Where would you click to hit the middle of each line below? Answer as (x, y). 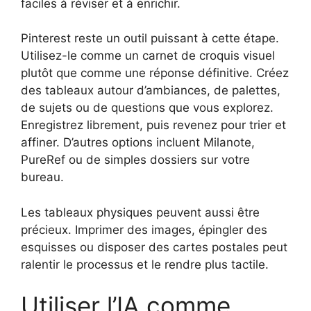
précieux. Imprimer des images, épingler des (144, 229)
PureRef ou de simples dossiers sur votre (135, 160)
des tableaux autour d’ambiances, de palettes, (151, 91)
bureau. (42, 177)
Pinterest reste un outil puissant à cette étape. (150, 39)
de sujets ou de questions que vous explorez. (147, 108)
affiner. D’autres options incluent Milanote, (138, 143)
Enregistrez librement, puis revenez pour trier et (153, 125)
